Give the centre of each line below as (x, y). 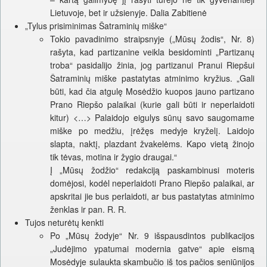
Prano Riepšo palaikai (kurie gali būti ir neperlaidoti (152, 105)
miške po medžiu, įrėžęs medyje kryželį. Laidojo (152, 131)
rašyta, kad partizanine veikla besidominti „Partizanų (152, 52)
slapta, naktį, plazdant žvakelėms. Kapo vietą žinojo (152, 144)
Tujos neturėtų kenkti (64, 223)
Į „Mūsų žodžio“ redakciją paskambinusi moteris (152, 170)
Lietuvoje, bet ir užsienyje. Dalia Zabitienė (128, 13)
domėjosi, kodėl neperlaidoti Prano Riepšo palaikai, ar (152, 183)
